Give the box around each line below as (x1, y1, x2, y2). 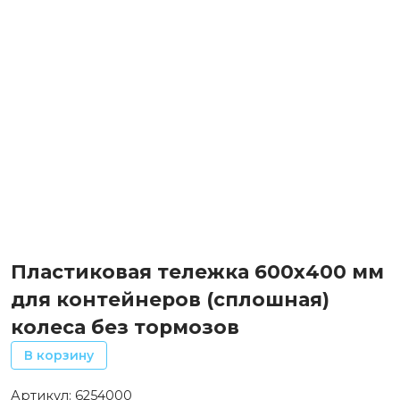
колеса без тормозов (11, 315, 239, 339)
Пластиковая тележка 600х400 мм (11, 260, 384, 284)
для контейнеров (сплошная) (11, 287, 329, 312)
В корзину (24, 347, 94, 364)
